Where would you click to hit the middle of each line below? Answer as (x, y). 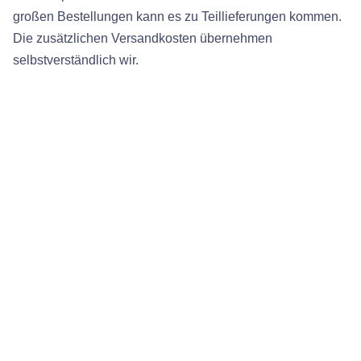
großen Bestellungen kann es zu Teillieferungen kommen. (177, 17)
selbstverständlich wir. (76, 60)
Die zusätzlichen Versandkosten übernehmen (143, 38)
